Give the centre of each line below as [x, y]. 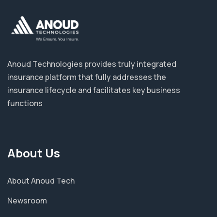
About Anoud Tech [41, 181]
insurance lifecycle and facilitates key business [94, 90]
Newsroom [27, 201]
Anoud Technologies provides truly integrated [92, 64]
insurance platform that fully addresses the [87, 77]
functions [25, 103]
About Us [34, 153]
